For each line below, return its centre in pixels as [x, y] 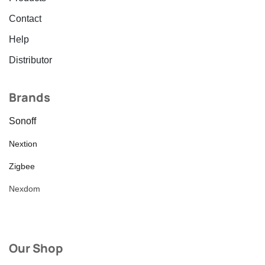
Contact [25, 19]
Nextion [23, 144]
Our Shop [36, 248]
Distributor [30, 60]
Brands [30, 98]
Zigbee [22, 167]
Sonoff [22, 121]
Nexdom [25, 189]
